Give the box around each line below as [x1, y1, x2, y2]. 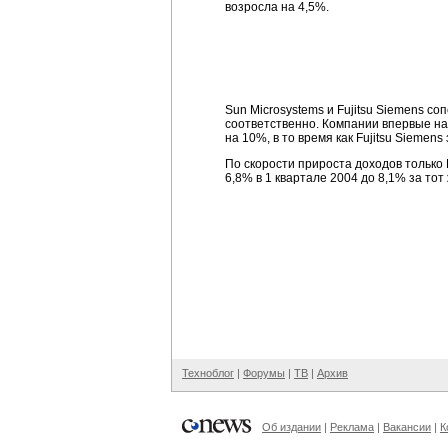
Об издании [262, 421, 321, 433]
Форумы [243, 367, 285, 379]
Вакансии [383, 421, 431, 433]
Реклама [330, 421, 374, 433]
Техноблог [182, 367, 234, 379]
